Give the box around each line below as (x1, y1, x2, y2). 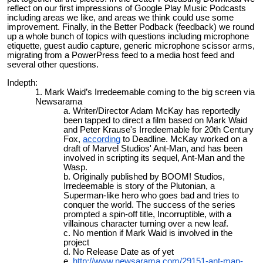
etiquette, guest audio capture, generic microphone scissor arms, (7, 41, 255, 51)
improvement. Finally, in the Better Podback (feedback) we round (7, 22, 254, 32)
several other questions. (7, 60, 99, 70)
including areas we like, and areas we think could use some (7, 13, 234, 23)
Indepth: (7, 77, 38, 87)
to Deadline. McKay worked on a (120, 134, 247, 144)
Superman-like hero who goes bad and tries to (63, 190, 239, 200)
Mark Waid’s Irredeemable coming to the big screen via (45, 87, 255, 97)
